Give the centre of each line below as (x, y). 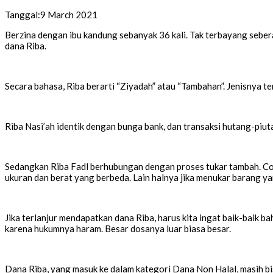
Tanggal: (23, 15)
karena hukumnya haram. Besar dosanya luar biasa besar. (118, 229)
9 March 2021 (69, 15)
